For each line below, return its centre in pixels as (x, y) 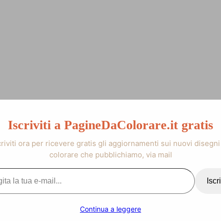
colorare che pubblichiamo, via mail (110, 154)
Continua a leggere (110, 209)
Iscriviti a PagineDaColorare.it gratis (110, 125)
